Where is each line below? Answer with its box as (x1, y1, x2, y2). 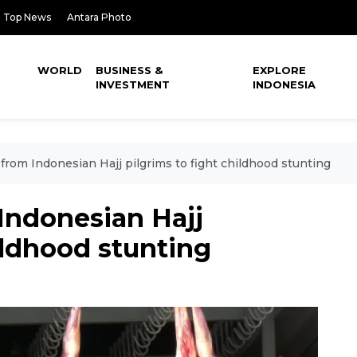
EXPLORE (253, 64, 307, 76)
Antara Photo (67, 11, 131, 23)
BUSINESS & (96, 64, 163, 76)
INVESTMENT (96, 78, 171, 91)
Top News (3, 11, 51, 23)
